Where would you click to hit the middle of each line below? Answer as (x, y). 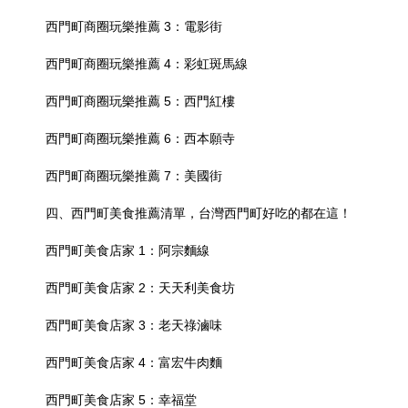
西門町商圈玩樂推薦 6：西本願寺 (140, 138)
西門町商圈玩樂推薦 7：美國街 (134, 175)
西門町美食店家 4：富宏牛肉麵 (134, 362)
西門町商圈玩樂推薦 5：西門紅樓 (140, 101)
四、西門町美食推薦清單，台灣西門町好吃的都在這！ (199, 213)
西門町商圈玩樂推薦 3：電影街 (134, 26)
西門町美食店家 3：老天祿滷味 (134, 325)
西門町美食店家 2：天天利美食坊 (140, 287)
